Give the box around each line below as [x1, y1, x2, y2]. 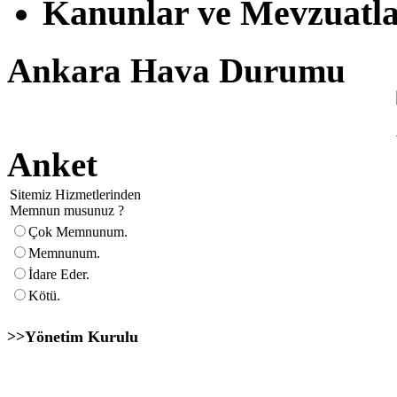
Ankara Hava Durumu [7, 51, 346, 90]
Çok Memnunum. [28, 224, 128, 240]
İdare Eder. [28, 267, 90, 283]
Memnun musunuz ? [10, 203, 124, 219]
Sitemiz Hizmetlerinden [10, 187, 141, 203]
